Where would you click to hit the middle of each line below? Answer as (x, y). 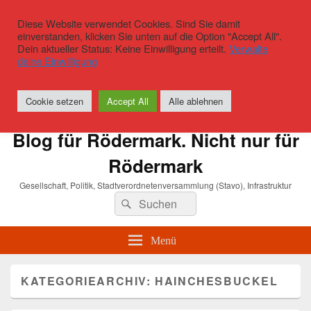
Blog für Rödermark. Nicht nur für (155, 140)
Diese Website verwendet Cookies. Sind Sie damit (129, 23)
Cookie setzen (54, 101)
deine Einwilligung (57, 61)
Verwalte (249, 48)
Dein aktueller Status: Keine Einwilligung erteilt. (123, 48)
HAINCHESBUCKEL (217, 281)
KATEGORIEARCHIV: (88, 281)
